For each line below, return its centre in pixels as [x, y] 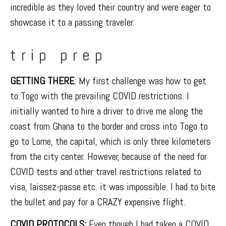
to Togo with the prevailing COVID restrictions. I [100, 96]
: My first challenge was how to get [140, 81]
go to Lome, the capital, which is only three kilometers [110, 142]
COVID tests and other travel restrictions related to [106, 172]
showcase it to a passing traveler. [72, 22]
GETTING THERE [42, 81]
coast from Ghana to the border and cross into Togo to [109, 126]
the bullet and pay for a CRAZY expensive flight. [98, 202]
